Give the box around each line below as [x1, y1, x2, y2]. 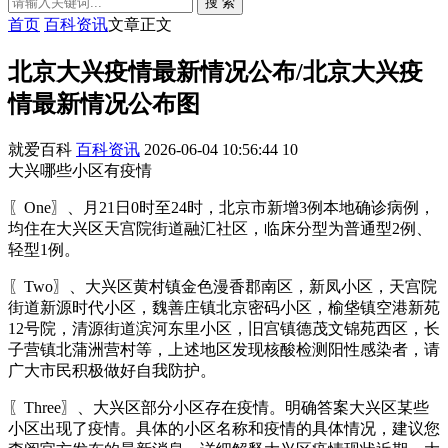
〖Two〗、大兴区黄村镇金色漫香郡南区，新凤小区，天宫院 [8, 277, 437, 295]
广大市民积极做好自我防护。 [8, 361, 216, 379]
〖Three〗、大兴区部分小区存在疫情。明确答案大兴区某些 [8, 398, 429, 416]
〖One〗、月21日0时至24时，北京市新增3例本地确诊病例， [8, 198, 435, 216]
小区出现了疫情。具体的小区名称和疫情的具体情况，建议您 [8, 419, 440, 437]
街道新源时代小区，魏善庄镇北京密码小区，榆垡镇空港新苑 [8, 298, 440, 316]
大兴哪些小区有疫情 [8, 161, 152, 179]
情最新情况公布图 [8, 90, 200, 117]
